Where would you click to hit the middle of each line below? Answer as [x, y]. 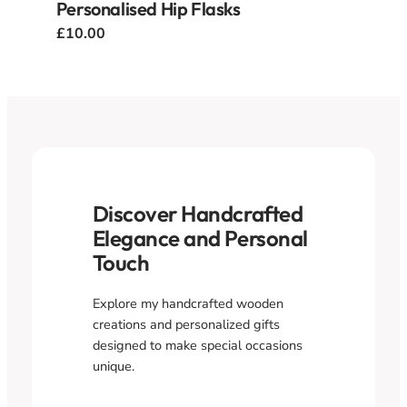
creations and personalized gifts [186, 324]
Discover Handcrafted [198, 213]
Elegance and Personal [200, 238]
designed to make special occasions [197, 345]
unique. [113, 366]
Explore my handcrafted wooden [188, 303]
